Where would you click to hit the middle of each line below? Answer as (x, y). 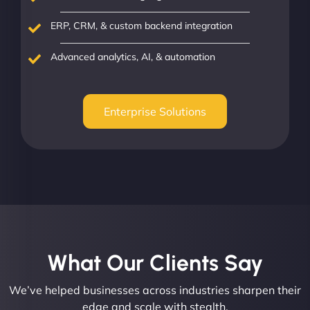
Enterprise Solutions (155, 111)
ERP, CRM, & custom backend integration (142, 26)
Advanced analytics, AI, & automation (133, 56)
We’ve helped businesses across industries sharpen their (155, 290)
